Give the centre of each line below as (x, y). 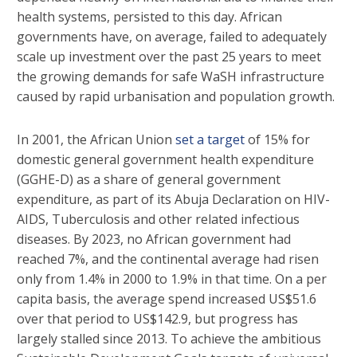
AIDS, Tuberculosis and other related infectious (158, 220)
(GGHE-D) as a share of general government (149, 180)
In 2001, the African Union (96, 140)
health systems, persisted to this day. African (149, 17)
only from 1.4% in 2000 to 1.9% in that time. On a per (172, 279)
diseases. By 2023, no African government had (154, 239)
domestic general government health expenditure (165, 160)
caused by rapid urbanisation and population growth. (176, 97)
